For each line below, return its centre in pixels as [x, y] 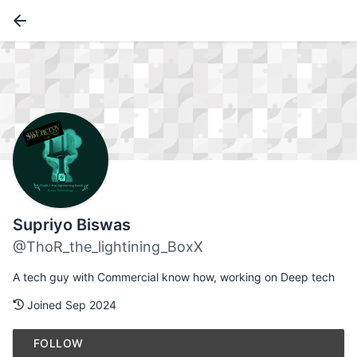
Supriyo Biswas [72, 225]
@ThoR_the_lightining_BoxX [108, 247]
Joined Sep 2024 [70, 305]
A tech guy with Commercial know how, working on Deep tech [174, 277]
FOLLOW [59, 343]
